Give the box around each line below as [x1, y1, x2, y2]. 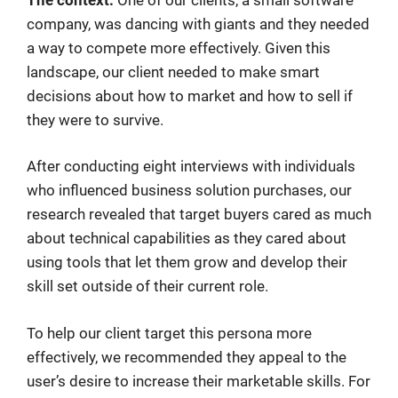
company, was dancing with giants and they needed [27, 14, 370, 33]
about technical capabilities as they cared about [27, 229, 346, 248]
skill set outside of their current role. [27, 277, 268, 296]
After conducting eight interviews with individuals [27, 157, 355, 176]
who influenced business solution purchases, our [27, 181, 352, 200]
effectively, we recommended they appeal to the [27, 347, 346, 366]
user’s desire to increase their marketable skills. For [27, 371, 370, 390]
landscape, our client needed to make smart [27, 62, 320, 81]
